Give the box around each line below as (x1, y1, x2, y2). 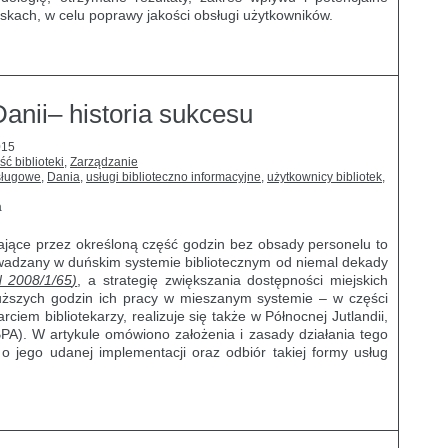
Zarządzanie (70, 155, 138, 169)
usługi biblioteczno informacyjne (86, 170, 261, 184)
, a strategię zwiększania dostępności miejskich (77, 272, 388, 288)
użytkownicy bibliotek (267, 170, 382, 184)
